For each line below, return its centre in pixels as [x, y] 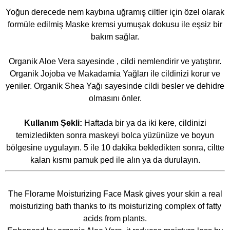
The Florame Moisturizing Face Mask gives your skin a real [115, 194]
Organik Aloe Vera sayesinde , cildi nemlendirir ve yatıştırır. [115, 61]
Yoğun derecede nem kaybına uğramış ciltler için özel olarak [115, 12]
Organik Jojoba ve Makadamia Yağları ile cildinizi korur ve [115, 73]
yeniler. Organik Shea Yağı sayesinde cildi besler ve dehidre [115, 86]
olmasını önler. [115, 98]
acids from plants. [115, 218]
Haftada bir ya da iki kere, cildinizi [145, 123]
